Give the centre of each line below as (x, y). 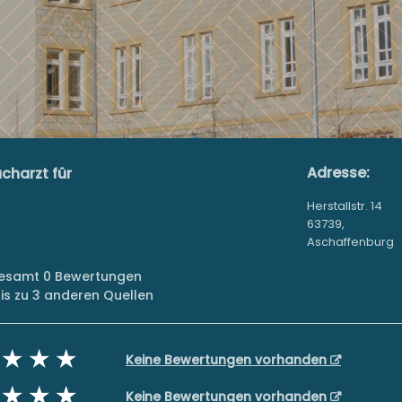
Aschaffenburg (350, 242)
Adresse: (338, 173)
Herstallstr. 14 (344, 206)
